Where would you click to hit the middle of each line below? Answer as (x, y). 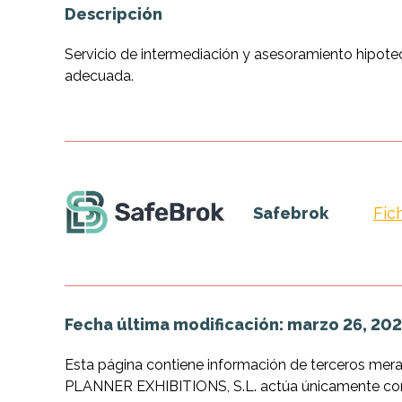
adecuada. (99, 75)
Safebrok (291, 213)
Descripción (114, 13)
